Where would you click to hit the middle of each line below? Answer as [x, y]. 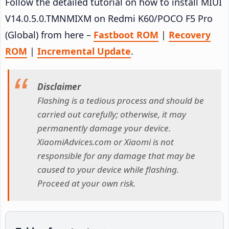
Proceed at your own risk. [86, 184]
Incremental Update [84, 51]
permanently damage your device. [104, 128]
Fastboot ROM [126, 35]
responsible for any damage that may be [116, 156]
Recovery [190, 35]
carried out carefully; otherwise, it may [112, 114]
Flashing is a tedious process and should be [121, 101]
